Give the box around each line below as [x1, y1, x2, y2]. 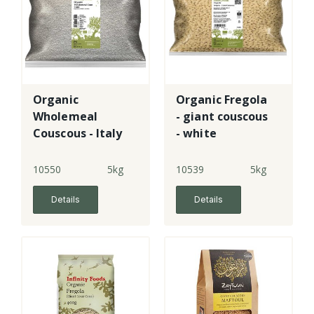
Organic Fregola [176, 92, 268, 108]
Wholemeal [33, 109, 97, 125]
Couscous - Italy [33, 125, 123, 142]
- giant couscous [176, 109, 268, 125]
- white [176, 125, 217, 142]
